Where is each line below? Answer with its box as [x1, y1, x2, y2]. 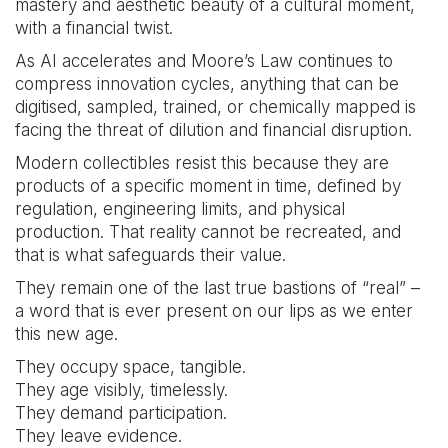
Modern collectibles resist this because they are [15, 153, 389, 173]
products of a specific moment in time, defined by [15, 176, 401, 196]
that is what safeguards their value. [15, 245, 286, 265]
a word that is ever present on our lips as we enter [15, 301, 413, 321]
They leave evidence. [15, 426, 182, 446]
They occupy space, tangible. [15, 357, 246, 377]
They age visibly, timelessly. [15, 380, 228, 400]
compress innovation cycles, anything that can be [15, 74, 399, 94]
